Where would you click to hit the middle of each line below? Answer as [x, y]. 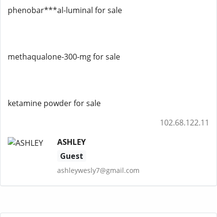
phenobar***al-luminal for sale [65, 10]
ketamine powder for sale [54, 103]
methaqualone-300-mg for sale [64, 57]
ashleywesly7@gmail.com [98, 170]
